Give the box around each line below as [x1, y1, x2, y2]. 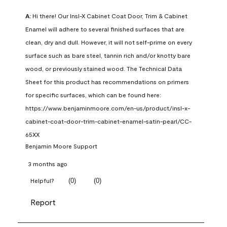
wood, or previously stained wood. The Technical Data [25, 65, 182, 72]
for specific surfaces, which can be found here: [25, 91, 161, 99]
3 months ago [28, 160, 67, 168]
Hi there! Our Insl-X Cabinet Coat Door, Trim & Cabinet [31, 12, 187, 20]
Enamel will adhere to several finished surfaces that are [25, 25, 184, 33]
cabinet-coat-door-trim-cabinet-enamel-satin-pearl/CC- [25, 118, 192, 125]
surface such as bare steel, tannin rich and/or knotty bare [25, 52, 191, 59]
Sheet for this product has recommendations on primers [25, 78, 189, 86]
